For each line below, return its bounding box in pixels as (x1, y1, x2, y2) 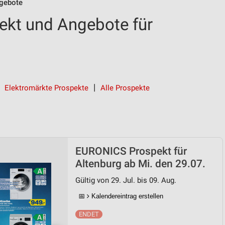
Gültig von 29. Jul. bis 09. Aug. (75, 176, 176, 185)
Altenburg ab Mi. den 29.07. (75, 158, 205, 170)
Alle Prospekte (100, 83, 150, 92)
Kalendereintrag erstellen (89, 192, 163, 200)
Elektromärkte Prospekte (5, 83, 88, 92)
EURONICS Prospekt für (75, 145, 187, 157)
